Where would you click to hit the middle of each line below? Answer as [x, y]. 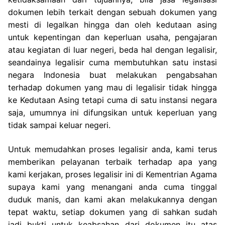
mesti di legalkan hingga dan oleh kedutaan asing [113, 25]
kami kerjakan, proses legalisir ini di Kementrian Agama [113, 174]
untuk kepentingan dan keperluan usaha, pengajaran [113, 37]
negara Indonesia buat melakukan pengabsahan [113, 75]
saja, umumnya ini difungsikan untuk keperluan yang [113, 113]
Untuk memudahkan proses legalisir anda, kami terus [113, 149]
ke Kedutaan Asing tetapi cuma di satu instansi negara [113, 100]
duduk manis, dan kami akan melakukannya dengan [113, 199]
